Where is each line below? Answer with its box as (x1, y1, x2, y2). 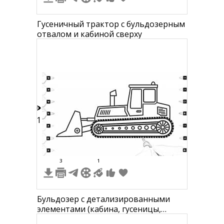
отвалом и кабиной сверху (37, 28, 142, 39)
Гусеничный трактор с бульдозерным (37, 18, 185, 29)
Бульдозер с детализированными (37, 193, 170, 204)
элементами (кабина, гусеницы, (37, 203, 161, 214)
